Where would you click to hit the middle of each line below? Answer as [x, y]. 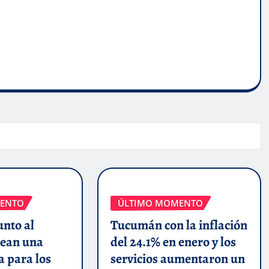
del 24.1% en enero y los [173, 242]
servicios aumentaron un [177, 258]
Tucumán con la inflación [179, 225]
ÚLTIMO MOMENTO [160, 203]
